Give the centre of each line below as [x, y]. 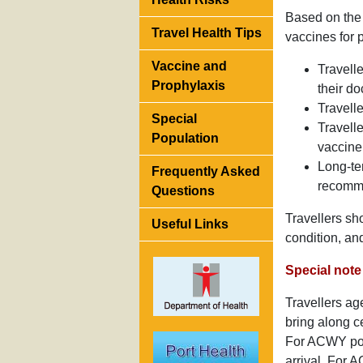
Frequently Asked [206, 172]
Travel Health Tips [207, 33]
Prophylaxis [188, 86]
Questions [183, 191]
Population [185, 139]
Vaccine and [189, 66]
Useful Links [190, 224]
